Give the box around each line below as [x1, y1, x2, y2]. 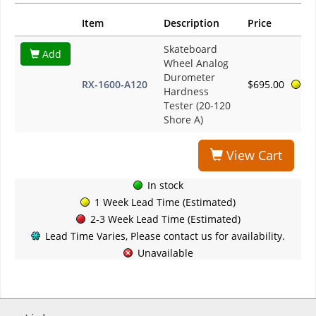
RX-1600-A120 [82, 78, 147, 92]
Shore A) [164, 113, 203, 127]
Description [164, 16, 219, 30]
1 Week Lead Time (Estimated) [95, 195, 236, 209]
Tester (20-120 [164, 99, 231, 113]
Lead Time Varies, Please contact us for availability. [45, 229, 285, 243]
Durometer [164, 71, 215, 85]
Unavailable [137, 246, 193, 260]
